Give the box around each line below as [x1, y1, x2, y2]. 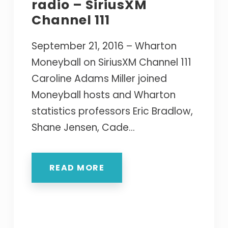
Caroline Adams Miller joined [31, 71, 167, 85]
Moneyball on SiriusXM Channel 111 [31, 55, 191, 69]
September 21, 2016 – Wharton [31, 39, 177, 53]
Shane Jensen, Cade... [31, 120, 135, 134]
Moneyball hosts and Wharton [31, 88, 176, 102]
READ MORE [49, 161, 105, 174]
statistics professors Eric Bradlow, [31, 104, 193, 118]
